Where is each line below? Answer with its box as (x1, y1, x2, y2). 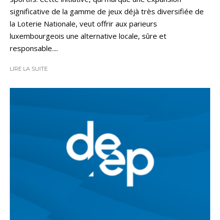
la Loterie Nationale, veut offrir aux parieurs (10, 18, 157, 28)
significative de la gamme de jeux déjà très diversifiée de (10, 6, 204, 16)
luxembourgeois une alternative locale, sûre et (10, 30, 166, 41)
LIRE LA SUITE (10, 65, 48, 72)
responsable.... (10, 43, 58, 53)
